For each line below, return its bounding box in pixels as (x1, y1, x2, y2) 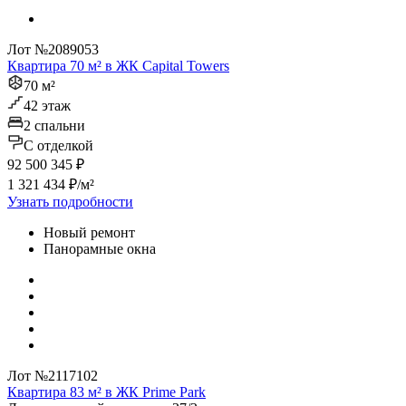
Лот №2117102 (7, 368, 98, 384)
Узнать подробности (7, 194, 133, 210)
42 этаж (24, 98, 71, 114)
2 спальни (24, 118, 85, 134)
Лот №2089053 (7, 42, 99, 58)
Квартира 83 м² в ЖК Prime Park (7, 384, 206, 401)
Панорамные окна (43, 241, 156, 257)
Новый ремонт (43, 225, 135, 241)
